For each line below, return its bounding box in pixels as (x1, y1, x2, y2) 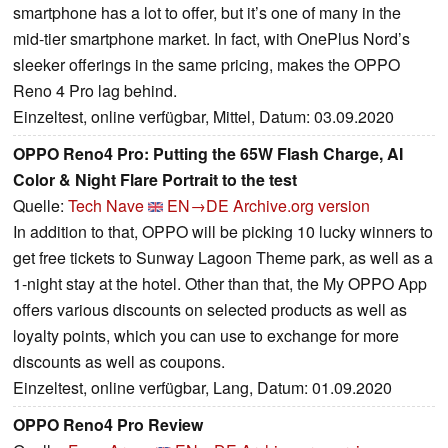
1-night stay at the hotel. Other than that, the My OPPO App (13, 271, 427, 295)
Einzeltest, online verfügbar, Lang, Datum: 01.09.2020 (13, 375, 392, 399)
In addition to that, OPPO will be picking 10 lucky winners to (13, 219, 433, 243)
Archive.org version (233, 193, 370, 217)
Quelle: (13, 193, 68, 217)
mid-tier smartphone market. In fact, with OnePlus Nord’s (13, 26, 410, 50)
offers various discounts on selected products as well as (13, 297, 407, 321)
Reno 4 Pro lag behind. (13, 78, 177, 102)
